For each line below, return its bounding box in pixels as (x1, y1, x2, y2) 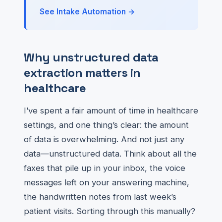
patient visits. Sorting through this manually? (24, 206, 195, 216)
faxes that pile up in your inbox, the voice (24, 163, 185, 173)
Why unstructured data (24, 50, 159, 65)
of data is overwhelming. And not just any (24, 134, 184, 144)
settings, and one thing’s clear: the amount (24, 120, 189, 130)
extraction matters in (24, 65, 141, 80)
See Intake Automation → (40, 7, 135, 16)
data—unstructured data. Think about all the (24, 149, 197, 159)
